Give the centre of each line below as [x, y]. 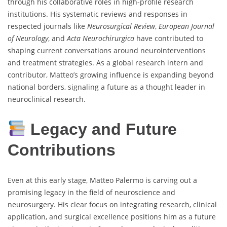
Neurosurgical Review [121, 26]
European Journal [186, 26]
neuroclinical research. [47, 99]
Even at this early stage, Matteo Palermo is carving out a [102, 180]
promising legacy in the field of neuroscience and [91, 192]
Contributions [62, 150]
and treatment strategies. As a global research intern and [105, 63]
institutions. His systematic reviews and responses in [98, 14]
